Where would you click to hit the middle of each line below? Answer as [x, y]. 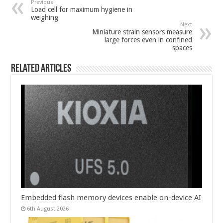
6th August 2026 [48, 209]
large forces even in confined [148, 40]
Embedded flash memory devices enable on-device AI [111, 198]
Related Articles [41, 69]
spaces [182, 48]
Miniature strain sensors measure [142, 32]
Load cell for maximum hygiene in [82, 10]
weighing [45, 18]
